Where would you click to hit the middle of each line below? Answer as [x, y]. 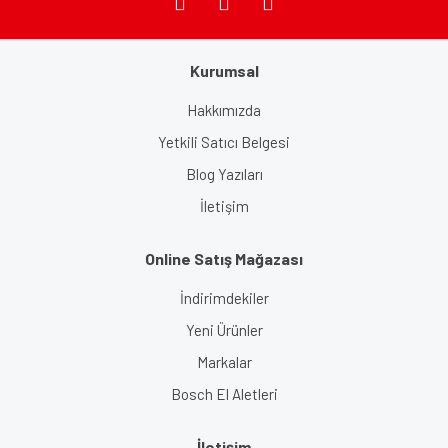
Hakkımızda [224, 109]
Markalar [224, 361]
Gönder [224, 81]
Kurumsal [224, 70]
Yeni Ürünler [224, 329]
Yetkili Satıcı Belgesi [224, 141]
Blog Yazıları [224, 173]
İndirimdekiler [224, 297]
